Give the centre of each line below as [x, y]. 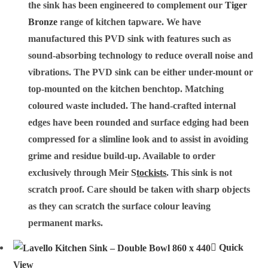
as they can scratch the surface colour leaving [120, 206]
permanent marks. [66, 223]
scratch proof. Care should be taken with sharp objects [139, 190]
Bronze [43, 22]
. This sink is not [200, 173]
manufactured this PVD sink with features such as [130, 39]
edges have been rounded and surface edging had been [139, 123]
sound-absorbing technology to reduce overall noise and [141, 56]
